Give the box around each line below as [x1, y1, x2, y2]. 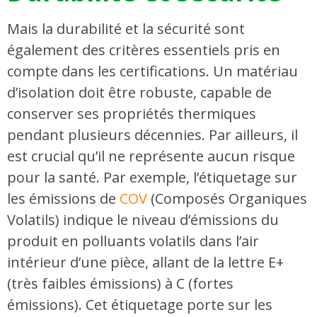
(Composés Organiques [151, 188, 307, 208]
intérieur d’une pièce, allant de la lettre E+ [7, 252, 284, 272]
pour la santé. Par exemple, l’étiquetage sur [7, 167, 297, 187]
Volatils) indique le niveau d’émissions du [7, 209, 279, 229]
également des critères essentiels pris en [7, 40, 280, 59]
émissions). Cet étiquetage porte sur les [7, 294, 272, 314]
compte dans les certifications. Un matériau [7, 61, 298, 81]
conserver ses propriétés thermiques [7, 103, 256, 123]
